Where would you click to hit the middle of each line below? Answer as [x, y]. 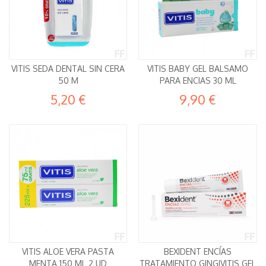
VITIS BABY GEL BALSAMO [198, 69]
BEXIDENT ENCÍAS [198, 251]
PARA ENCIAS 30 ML [198, 81]
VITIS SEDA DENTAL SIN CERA [68, 69]
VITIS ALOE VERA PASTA [68, 251]
